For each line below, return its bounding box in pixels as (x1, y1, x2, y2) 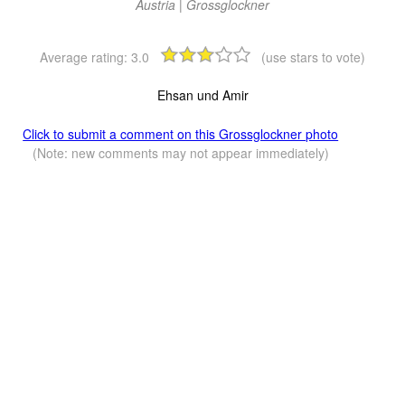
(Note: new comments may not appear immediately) (32, 144, 329, 163)
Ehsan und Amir (156, 86, 249, 105)
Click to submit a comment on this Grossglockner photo (23, 125, 339, 144)
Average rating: (40, 48, 131, 67)
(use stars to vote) (261, 48, 365, 67)
